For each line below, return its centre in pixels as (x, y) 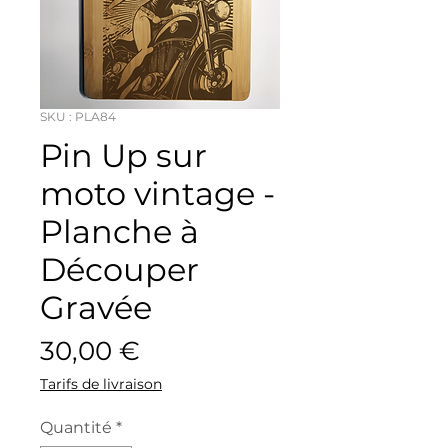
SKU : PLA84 (78, 116)
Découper (119, 269)
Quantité (76, 427)
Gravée (96, 307)
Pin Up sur (123, 155)
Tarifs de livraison (101, 383)
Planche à (119, 231)
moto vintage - (157, 193)
